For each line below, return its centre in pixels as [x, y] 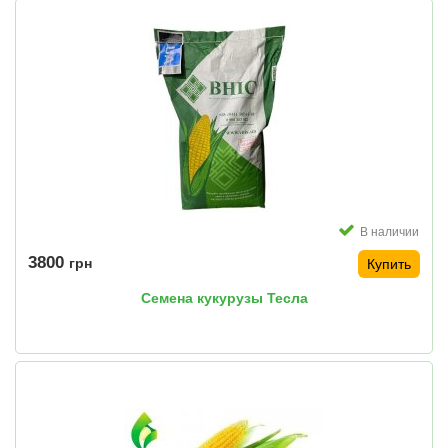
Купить [389, 264]
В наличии [389, 232]
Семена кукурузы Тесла [224, 298]
